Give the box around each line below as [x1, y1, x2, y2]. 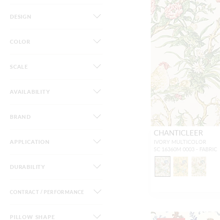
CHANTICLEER [154, 127, 203, 137]
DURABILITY [10, 163, 45, 170]
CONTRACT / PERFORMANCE [10, 189, 84, 195]
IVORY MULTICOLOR [154, 138, 207, 145]
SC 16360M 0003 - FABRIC [154, 145, 218, 153]
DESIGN [10, 13, 32, 20]
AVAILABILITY [10, 88, 50, 95]
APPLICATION [10, 138, 50, 145]
